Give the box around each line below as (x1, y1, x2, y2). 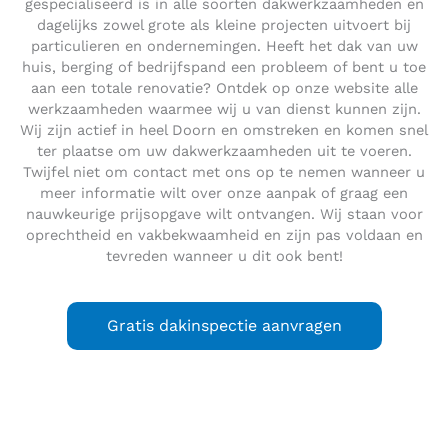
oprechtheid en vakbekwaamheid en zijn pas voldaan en (25, 225, 423, 244)
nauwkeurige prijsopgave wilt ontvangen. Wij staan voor (25, 204, 423, 223)
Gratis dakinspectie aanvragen (106, 315, 342, 335)
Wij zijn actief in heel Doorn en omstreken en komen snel (20, 120, 428, 139)
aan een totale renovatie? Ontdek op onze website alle (30, 78, 418, 97)
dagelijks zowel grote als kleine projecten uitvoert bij (37, 15, 411, 34)
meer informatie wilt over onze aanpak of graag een (40, 183, 408, 202)
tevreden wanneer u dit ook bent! (105, 246, 343, 265)
